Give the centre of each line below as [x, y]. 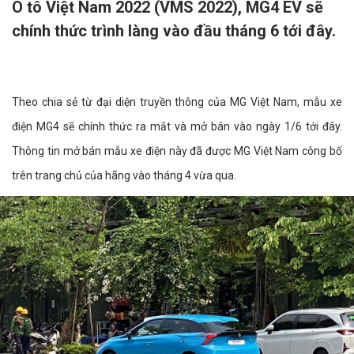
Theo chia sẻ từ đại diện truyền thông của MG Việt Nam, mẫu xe [177, 102]
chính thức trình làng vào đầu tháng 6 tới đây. [174, 31]
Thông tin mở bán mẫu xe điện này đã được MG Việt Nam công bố [177, 151]
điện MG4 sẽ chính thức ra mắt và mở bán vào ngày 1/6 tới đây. [177, 126]
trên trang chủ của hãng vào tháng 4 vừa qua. [124, 175]
